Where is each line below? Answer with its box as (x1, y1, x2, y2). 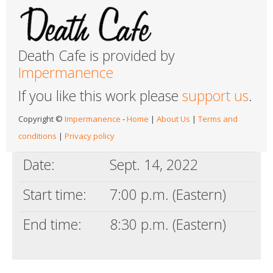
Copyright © (18, 113, 65, 124)
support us (182, 85, 249, 105)
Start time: (23, 184, 87, 204)
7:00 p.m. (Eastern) (110, 184, 226, 204)
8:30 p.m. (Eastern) (110, 214, 226, 234)
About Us (157, 113, 190, 124)
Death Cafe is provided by (18, 45, 175, 65)
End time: (23, 214, 82, 234)
